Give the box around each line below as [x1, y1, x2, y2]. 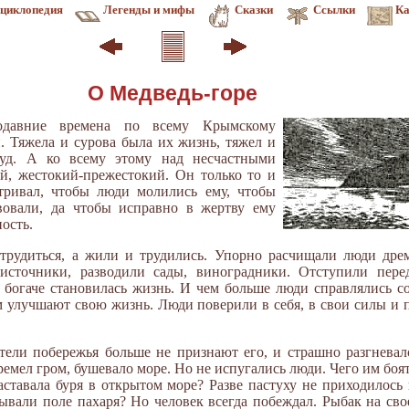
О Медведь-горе [87, 81, 257, 106]
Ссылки [313, 3, 355, 16]
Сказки [235, 3, 273, 16]
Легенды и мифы [103, 3, 194, 16]
